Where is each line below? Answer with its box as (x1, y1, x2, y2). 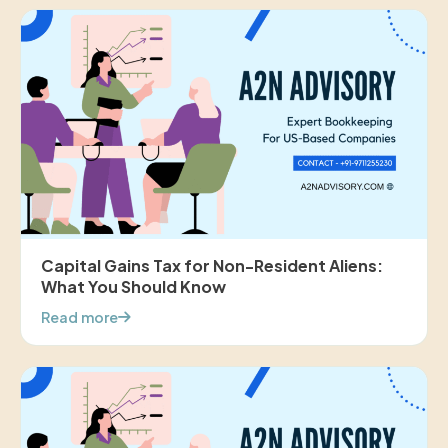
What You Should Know (41, 275, 226, 297)
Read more (41, 307, 118, 326)
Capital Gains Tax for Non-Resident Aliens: (41, 254, 383, 276)
